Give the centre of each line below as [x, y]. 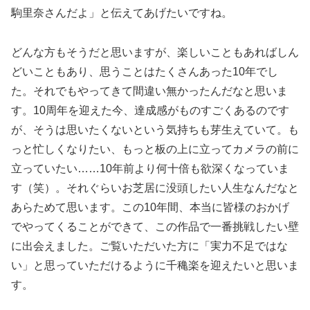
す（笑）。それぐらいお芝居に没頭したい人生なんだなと [155, 188]
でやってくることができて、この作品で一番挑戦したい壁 [155, 226]
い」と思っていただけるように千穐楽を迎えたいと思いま [155, 265]
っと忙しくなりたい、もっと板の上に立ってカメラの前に [155, 149]
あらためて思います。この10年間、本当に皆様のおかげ [150, 207]
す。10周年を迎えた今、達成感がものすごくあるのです [150, 110]
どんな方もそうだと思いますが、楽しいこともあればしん [155, 52]
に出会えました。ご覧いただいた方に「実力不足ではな [149, 246]
